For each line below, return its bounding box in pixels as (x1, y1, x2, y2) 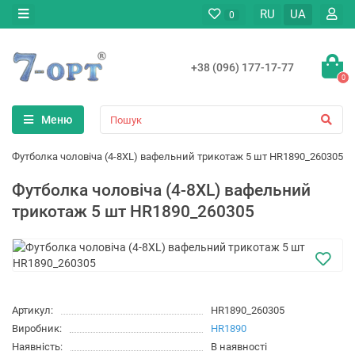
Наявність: (12, 341, 63, 353)
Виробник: (12, 323, 62, 335)
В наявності (210, 341, 267, 353)
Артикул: (12, 304, 53, 317)
